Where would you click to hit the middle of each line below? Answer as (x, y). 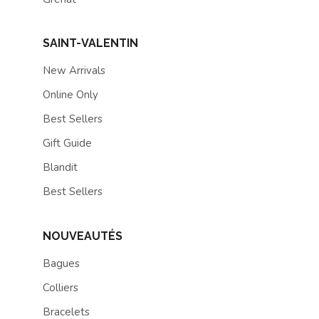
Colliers (61, 287)
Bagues (61, 263)
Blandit (60, 168)
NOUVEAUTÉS (83, 236)
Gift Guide (67, 143)
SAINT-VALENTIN (90, 43)
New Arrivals (74, 71)
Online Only (70, 95)
